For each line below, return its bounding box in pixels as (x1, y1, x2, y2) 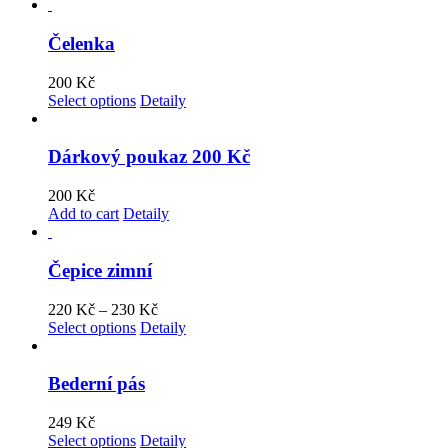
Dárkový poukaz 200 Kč (48, 146, 250, 168)
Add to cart (48, 205, 119, 223)
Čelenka (48, 33, 115, 55)
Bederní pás (48, 373, 145, 395)
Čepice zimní (48, 259, 152, 281)
